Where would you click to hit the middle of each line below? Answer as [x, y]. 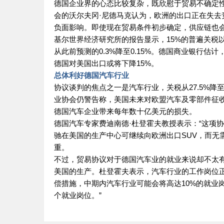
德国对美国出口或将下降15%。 [106, 63]
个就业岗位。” [78, 195]
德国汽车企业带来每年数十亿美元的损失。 [125, 111]
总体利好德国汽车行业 [91, 75]
